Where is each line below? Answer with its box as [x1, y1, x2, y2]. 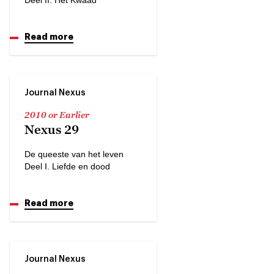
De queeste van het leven [24, 149, 124, 159]
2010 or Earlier [24, 109, 89, 120]
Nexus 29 [24, 122, 79, 137]
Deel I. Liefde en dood [24, 161, 110, 171]
